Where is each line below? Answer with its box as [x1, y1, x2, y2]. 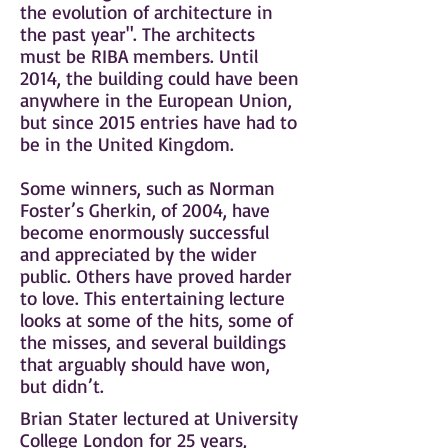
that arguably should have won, [20, 352, 270, 376]
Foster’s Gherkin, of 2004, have [20, 198, 270, 222]
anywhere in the [20, 88, 158, 112]
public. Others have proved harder [20, 264, 292, 288]
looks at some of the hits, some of [20, 308, 293, 332]
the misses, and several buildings [20, 330, 286, 354]
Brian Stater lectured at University [20, 406, 298, 430]
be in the [20, 132, 98, 156]
